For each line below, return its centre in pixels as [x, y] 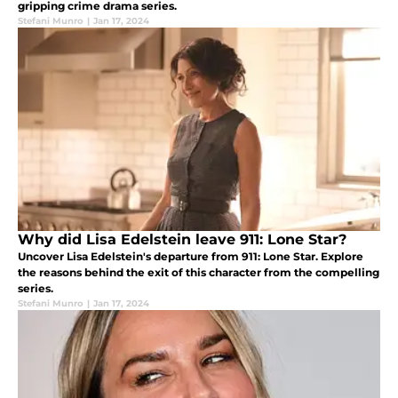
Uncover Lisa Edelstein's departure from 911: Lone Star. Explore [191, 257]
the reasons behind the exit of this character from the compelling [199, 273]
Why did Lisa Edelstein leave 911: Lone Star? [182, 240]
